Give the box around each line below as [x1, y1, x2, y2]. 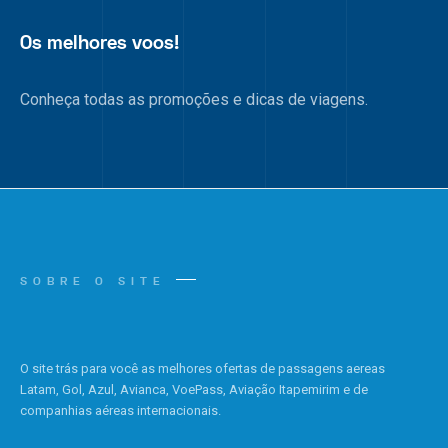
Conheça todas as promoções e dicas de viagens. [20, 90, 368, 110]
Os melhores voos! [20, 30, 179, 57]
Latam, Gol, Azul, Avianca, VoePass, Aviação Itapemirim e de [20, 382, 368, 398]
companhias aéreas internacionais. [20, 403, 221, 419]
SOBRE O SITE [20, 274, 166, 289]
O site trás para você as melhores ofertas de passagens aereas [20, 361, 385, 377]
